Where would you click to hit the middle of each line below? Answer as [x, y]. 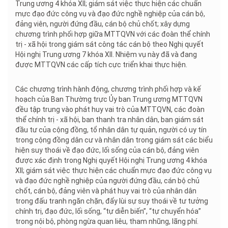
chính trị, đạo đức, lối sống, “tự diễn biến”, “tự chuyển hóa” [108, 211]
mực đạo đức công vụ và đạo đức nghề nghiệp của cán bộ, [110, 14]
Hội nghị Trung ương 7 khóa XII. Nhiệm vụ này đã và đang [106, 55]
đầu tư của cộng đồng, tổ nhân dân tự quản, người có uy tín [111, 130]
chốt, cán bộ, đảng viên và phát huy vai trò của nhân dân [106, 191]
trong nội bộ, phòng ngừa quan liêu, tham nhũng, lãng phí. [107, 222]
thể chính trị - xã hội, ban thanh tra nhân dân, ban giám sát [109, 120]
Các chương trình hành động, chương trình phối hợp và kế [108, 89]
